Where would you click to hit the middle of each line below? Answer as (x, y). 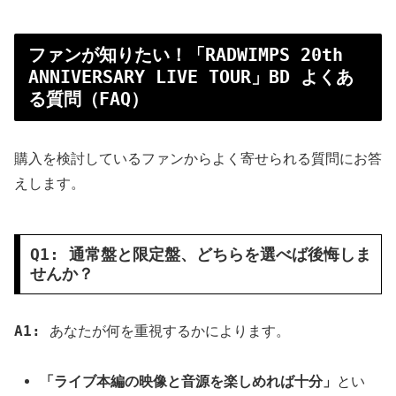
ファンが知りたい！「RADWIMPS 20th (186, 54)
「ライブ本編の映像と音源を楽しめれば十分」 (189, 382)
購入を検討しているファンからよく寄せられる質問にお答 (198, 158)
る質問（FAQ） (88, 99)
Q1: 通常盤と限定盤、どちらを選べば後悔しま (200, 254)
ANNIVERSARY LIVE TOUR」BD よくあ (191, 76)
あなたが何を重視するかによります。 (165, 331)
